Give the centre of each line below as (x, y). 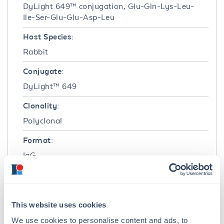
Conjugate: (43, 71)
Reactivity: (43, 200)
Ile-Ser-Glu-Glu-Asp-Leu (69, 17)
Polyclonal (43, 120)
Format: (38, 140)
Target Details (58, 180)
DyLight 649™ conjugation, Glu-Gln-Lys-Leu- (109, 6)
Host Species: (48, 36)
